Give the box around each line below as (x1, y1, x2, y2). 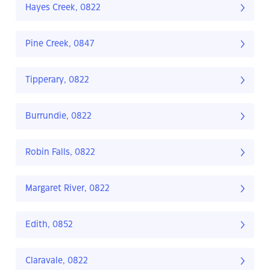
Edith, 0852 (25, 221, 73, 230)
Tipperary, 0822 (25, 76, 89, 85)
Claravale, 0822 (25, 257, 88, 266)
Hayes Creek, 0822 (25, 4, 101, 13)
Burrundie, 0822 (25, 112, 92, 121)
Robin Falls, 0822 (25, 148, 95, 157)
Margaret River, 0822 (25, 184, 110, 193)
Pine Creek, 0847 (25, 40, 94, 49)
